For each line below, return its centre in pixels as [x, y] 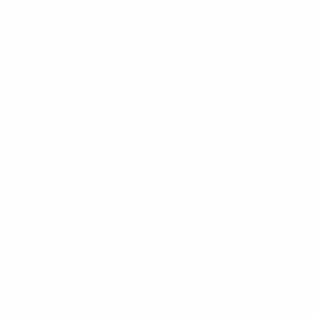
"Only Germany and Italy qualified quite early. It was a [151, 124]
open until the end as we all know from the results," [146, 80]
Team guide [47, 287]
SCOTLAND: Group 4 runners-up [100, 304]
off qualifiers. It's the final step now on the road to [142, 46]
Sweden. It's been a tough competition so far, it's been [153, 63]
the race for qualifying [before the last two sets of [143, 158]
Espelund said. [54, 96]
